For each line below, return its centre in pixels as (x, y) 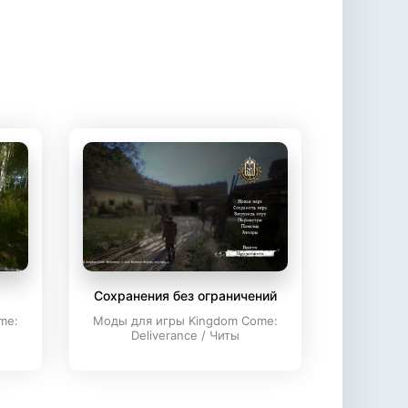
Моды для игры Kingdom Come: (185, 321)
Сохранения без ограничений (185, 296)
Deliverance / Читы (185, 335)
